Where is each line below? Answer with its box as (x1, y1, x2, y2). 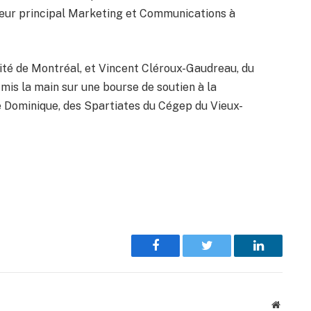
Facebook (154, 249, 203, 262)
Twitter (205, 249, 242, 262)
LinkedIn (257, 249, 303, 262)
